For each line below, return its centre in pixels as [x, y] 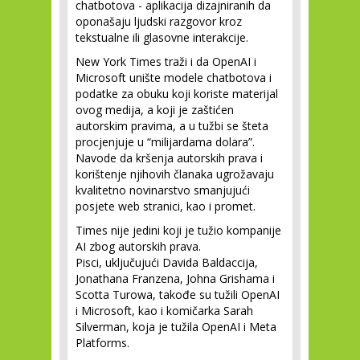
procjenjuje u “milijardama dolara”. [165, 142]
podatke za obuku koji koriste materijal [177, 94]
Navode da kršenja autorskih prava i [169, 158]
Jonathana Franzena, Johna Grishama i [175, 278]
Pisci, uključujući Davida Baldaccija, [167, 262]
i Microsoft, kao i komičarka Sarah [164, 311]
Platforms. [102, 343]
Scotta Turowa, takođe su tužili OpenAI [178, 295]
